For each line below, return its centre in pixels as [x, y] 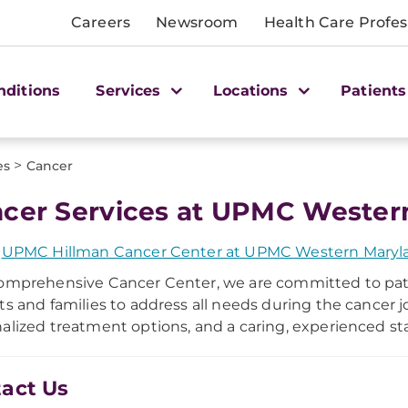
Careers [101, 22]
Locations [253, 90]
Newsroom [197, 22]
